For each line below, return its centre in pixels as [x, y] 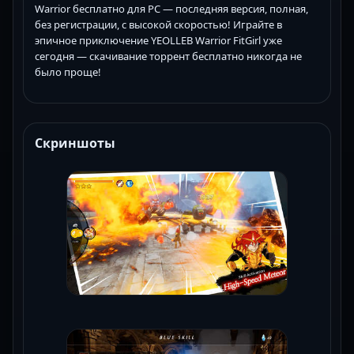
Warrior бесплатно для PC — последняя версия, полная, [171, 9]
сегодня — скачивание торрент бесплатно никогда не [168, 56]
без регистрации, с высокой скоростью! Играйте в [158, 25]
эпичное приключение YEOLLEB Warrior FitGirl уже [158, 41]
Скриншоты [75, 143]
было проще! [68, 72]
